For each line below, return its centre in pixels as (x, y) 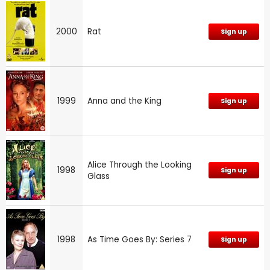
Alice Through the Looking (140, 165)
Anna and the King (124, 101)
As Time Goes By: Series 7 (140, 239)
